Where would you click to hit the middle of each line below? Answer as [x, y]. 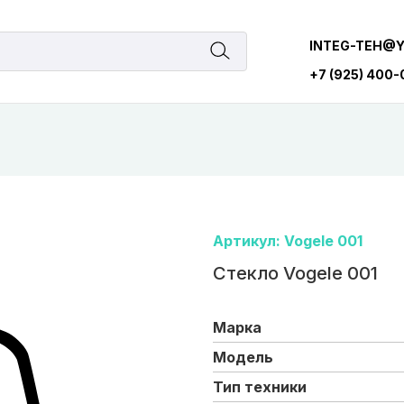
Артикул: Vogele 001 [288, 241]
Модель [243, 357]
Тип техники [260, 387]
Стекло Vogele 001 [295, 273]
